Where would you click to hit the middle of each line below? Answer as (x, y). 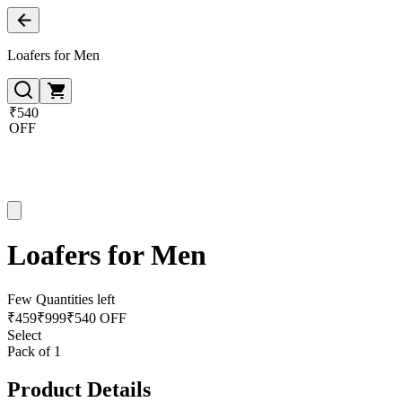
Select (24, 335)
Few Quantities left (61, 299)
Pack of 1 (34, 351)
